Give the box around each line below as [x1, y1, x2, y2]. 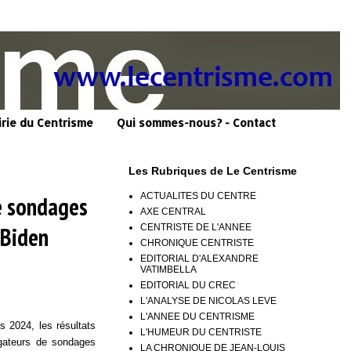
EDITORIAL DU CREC [140, 279, 236, 291]
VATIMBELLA [140, 263, 197, 275]
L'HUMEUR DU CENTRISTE [140, 326, 262, 338]
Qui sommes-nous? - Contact [117, 116, 276, 130]
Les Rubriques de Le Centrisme [128, 164, 297, 177]
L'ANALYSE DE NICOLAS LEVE [140, 295, 277, 306]
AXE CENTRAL [140, 205, 206, 217]
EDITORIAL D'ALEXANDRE [140, 252, 259, 264]
